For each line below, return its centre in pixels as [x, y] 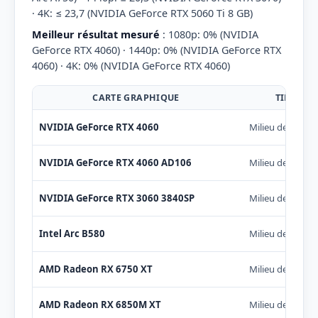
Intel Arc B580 [72, 233]
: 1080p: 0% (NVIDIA [209, 34]
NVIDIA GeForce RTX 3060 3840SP [116, 198]
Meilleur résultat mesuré [96, 34]
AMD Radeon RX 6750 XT [95, 269]
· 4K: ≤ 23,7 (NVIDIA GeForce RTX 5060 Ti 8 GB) [142, 13]
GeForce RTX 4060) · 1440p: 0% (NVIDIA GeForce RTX [157, 50]
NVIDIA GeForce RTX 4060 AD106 [115, 162]
